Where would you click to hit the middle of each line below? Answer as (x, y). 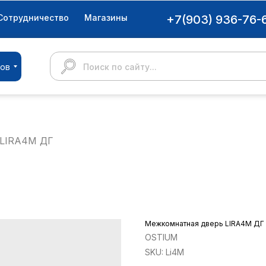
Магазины (106, 18)
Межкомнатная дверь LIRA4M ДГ (205, 224)
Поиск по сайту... (120, 67)
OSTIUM (161, 237)
